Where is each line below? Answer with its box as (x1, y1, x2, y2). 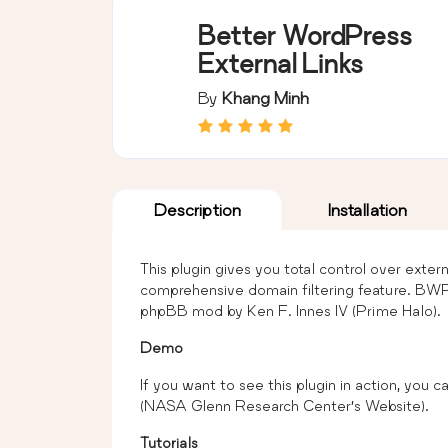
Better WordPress (198, 20, 412, 50)
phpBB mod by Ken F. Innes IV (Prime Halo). (140, 301, 441, 319)
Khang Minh (222, 87, 309, 107)
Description (153, 199, 241, 219)
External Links (198, 48, 363, 78)
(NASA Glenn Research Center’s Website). (140, 396, 429, 414)
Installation (327, 199, 407, 219)
